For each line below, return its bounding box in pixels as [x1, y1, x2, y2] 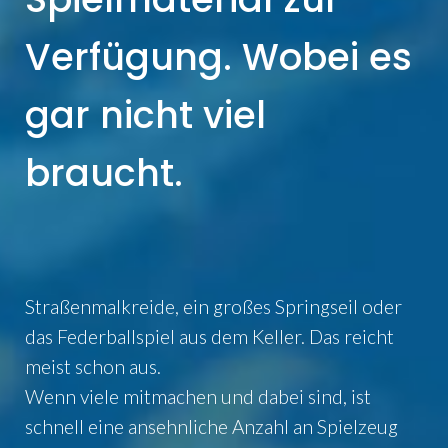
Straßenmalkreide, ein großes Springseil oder [25, 294, 402, 318]
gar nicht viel [25, 88, 266, 141]
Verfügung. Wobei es [25, 30, 412, 83]
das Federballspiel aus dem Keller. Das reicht [25, 324, 394, 348]
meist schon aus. [25, 354, 161, 378]
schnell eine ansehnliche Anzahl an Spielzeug [25, 414, 398, 438]
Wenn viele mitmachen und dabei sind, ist [25, 384, 371, 408]
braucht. [25, 146, 183, 199]
